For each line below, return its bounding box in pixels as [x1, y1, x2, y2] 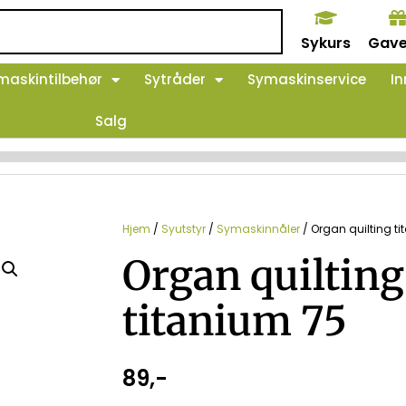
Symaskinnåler [217, 221, 300, 237]
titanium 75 [122, 296, 347, 346]
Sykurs [301, 33, 352, 53]
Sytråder [144, 70, 206, 89]
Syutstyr [161, 221, 206, 237]
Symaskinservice [247, 70, 366, 89]
